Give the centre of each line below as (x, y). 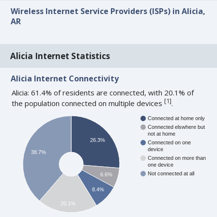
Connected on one (170, 142)
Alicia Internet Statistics (60, 56)
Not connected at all (171, 173)
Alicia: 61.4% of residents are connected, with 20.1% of (103, 92)
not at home (162, 133)
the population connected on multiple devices (88, 103)
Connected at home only (177, 118)
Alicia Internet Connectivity (65, 78)
